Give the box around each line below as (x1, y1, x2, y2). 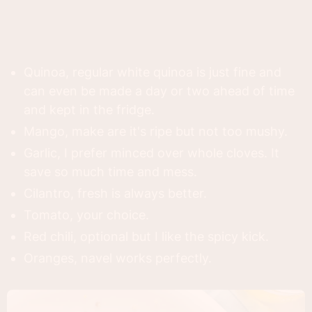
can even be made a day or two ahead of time (24, 83, 295, 98)
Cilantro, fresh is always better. (24, 185, 207, 201)
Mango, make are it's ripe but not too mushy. (24, 123, 288, 139)
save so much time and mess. (24, 164, 197, 179)
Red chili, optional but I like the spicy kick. (24, 228, 269, 244)
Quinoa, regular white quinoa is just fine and (24, 64, 281, 79)
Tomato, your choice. (24, 207, 149, 222)
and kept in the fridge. (24, 102, 155, 117)
